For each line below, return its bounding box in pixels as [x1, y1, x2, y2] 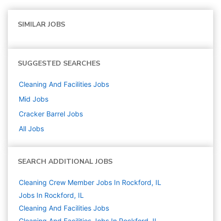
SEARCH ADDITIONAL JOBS [18, 157, 112, 166]
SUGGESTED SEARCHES [18, 59, 100, 68]
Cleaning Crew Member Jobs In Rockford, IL [19, 178, 161, 186]
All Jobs [19, 124, 44, 133]
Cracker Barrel [19, 110, 65, 118]
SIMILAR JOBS [18, 20, 65, 29]
